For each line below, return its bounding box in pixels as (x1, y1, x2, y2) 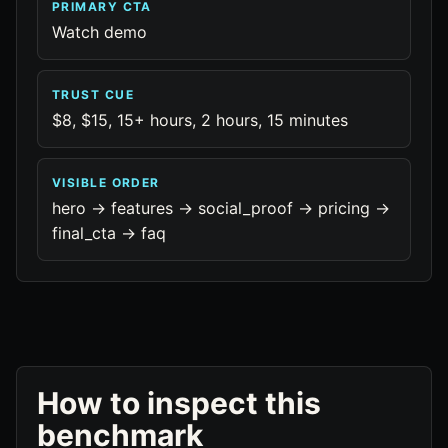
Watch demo (52, 22, 147, 42)
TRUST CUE (52, 87, 134, 102)
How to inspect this (37, 385, 321, 421)
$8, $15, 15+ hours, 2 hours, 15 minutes (52, 110, 348, 130)
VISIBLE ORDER (52, 175, 160, 190)
